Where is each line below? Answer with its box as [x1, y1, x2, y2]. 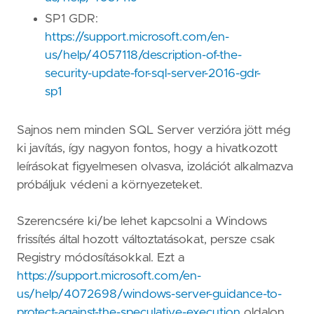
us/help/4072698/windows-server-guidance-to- [17, 287, 282, 301]
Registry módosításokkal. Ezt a [17, 251, 184, 264]
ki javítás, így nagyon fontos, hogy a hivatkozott [17, 142, 278, 156]
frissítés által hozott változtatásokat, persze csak [17, 233, 275, 246]
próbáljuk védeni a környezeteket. [17, 179, 203, 192]
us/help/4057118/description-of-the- [45, 49, 242, 62]
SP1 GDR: [45, 13, 98, 26]
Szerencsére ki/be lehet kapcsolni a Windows [17, 214, 267, 228]
